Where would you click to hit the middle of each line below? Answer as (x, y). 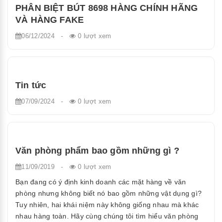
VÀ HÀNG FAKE (50, 20)
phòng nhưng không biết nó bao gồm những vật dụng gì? (109, 194)
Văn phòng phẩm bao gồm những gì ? (97, 151)
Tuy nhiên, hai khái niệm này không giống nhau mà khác (107, 205)
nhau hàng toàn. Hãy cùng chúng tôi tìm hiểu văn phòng (107, 216)
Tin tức (31, 85)
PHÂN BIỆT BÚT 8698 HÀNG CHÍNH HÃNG (107, 8)
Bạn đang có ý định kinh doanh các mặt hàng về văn (101, 182)
